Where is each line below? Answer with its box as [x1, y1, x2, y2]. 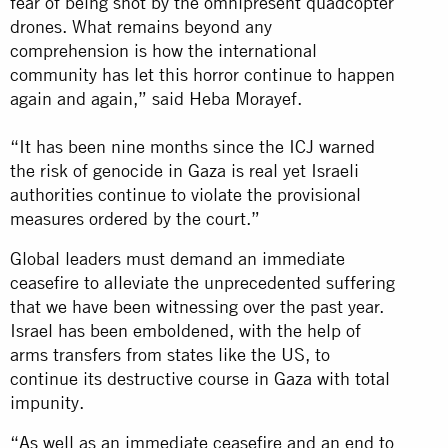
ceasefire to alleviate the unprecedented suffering [10, 271, 395, 293]
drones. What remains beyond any [10, 15, 272, 37]
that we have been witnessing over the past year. [10, 295, 384, 317]
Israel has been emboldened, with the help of [10, 319, 361, 341]
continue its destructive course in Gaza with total [10, 367, 390, 389]
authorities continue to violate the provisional [10, 183, 361, 205]
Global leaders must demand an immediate [10, 247, 345, 269]
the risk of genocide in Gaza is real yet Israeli [10, 159, 359, 181]
